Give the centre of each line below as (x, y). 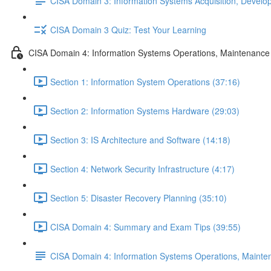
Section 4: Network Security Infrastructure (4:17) (142, 168)
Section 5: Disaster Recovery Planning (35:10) (139, 198)
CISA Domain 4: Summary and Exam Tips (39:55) (145, 227)
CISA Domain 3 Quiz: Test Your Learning (128, 29)
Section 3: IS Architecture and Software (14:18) (140, 139)
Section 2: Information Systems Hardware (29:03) (145, 110)
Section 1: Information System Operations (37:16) (145, 81)
